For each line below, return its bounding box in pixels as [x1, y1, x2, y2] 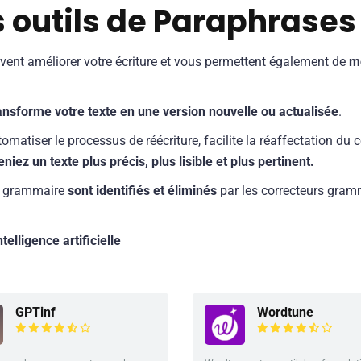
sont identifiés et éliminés [68, 183, 217, 199]
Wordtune [257, 304, 313, 320]
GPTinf [15, 304, 56, 320]
